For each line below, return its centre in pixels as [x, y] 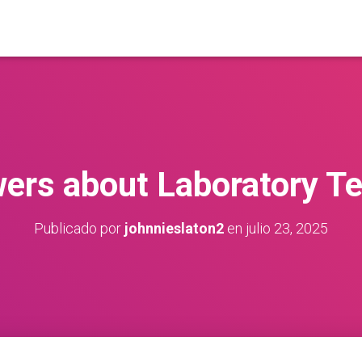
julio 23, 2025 [287, 228]
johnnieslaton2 [174, 228]
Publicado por [79, 228]
